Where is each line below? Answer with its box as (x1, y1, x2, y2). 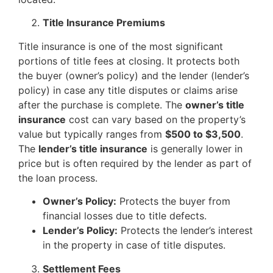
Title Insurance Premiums (43, 16, 165, 29)
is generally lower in (147, 142, 243, 155)
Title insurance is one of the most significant (18, 40, 223, 52)
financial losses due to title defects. (43, 210, 207, 222)
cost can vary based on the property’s (66, 113, 246, 126)
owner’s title (185, 98, 244, 111)
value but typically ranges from (18, 127, 165, 140)
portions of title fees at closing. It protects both (18, 54, 239, 67)
